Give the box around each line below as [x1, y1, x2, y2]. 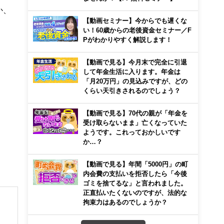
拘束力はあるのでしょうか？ [83, 199, 167, 205]
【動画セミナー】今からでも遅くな [83, 17, 187, 23]
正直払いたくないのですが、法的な [83, 189, 187, 195]
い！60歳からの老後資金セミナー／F [83, 27, 191, 33]
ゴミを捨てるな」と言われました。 [83, 180, 187, 186]
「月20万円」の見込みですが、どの [83, 78, 187, 84]
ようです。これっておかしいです [83, 129, 180, 135]
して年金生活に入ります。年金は [83, 68, 180, 74]
